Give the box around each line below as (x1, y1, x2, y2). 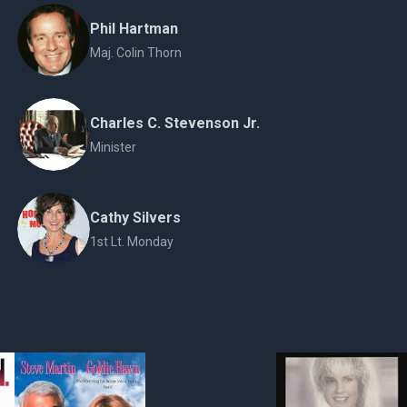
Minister (89, 140, 136, 154)
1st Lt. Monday (89, 234, 174, 249)
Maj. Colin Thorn (89, 45, 182, 60)
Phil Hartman (89, 20, 178, 37)
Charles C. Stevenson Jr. (89, 114, 260, 132)
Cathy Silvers (89, 209, 181, 226)
